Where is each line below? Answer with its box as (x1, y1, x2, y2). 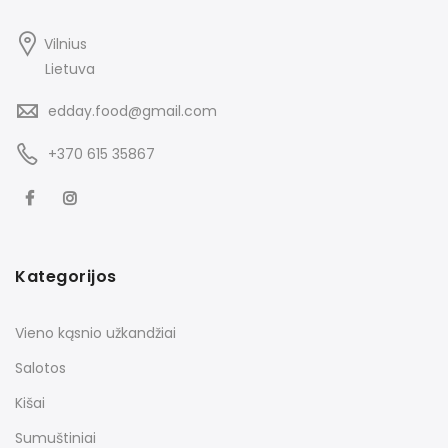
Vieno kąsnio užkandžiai (15, 322, 176, 343)
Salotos (15, 357, 66, 378)
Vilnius (44, 33, 87, 54)
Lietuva (45, 58, 95, 79)
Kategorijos (15, 264, 117, 288)
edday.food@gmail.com (48, 100, 217, 121)
